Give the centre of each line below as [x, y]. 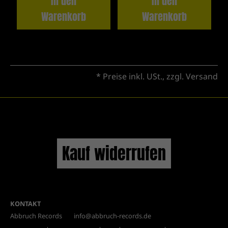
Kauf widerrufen [114, 153]
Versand [202, 76]
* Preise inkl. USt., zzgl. [141, 76]
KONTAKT [25, 203]
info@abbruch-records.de [112, 216]
